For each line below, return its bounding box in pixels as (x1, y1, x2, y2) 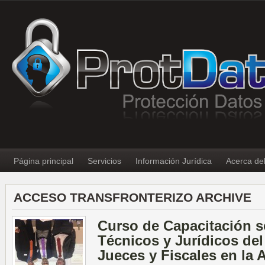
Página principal (14, 156, 73, 166)
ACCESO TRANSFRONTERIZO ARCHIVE (14, 190, 251, 204)
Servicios (88, 156, 121, 166)
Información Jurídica (135, 156, 212, 166)
